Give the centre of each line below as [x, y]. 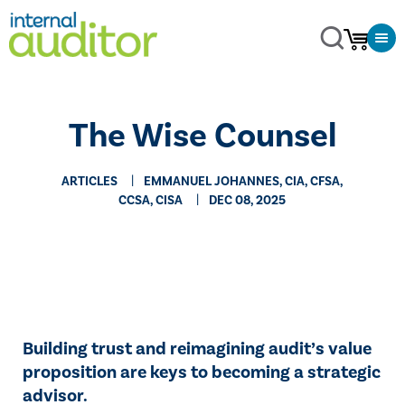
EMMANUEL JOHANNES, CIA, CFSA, [243, 182]
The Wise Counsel [202, 136]
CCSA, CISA [151, 201]
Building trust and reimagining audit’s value [197, 349]
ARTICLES [89, 182]
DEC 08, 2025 [248, 201]
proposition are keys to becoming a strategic [202, 372]
